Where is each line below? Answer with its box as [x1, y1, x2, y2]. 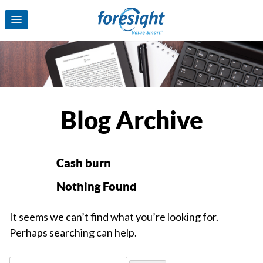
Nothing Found [56, 180, 137, 194]
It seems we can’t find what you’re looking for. [9, 210, 218, 224]
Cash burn [56, 156, 111, 170]
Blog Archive [60, 106, 203, 134]
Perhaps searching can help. [9, 226, 137, 240]
